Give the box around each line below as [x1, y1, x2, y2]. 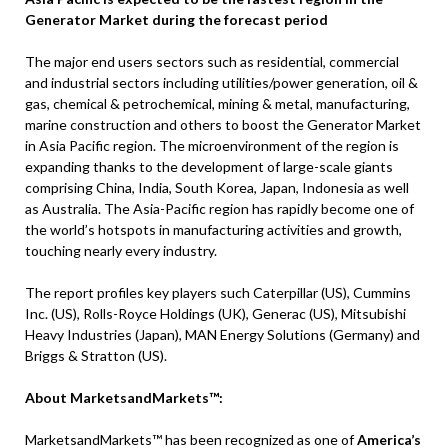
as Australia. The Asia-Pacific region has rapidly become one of [25, 200, 414, 218]
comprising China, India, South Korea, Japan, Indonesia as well [25, 179, 409, 197]
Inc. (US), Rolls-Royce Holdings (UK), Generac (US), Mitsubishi [25, 305, 406, 323]
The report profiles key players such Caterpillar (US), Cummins [25, 284, 411, 302]
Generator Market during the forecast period [25, 11, 328, 29]
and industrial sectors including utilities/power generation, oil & [25, 74, 418, 92]
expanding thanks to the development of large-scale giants [25, 158, 393, 176]
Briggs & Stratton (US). [25, 347, 167, 365]
